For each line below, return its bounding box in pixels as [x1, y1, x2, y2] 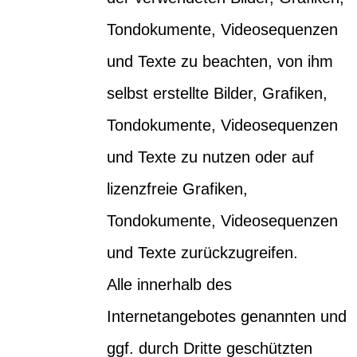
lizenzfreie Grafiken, [107, 179, 249, 198]
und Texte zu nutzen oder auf [107, 147, 315, 166]
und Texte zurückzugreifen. [107, 243, 299, 261]
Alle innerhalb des [107, 275, 233, 293]
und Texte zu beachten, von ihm [107, 52, 334, 70]
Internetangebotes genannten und [107, 307, 347, 325]
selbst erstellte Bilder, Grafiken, [107, 84, 328, 102]
